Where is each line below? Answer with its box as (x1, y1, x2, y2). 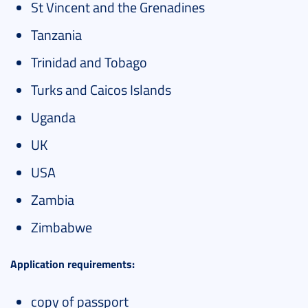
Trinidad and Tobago (31, 52, 147, 72)
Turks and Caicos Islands (31, 80, 171, 100)
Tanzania (31, 25, 82, 45)
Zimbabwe (31, 217, 92, 237)
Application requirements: (10, 256, 135, 272)
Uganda (31, 107, 76, 127)
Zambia (31, 190, 74, 210)
